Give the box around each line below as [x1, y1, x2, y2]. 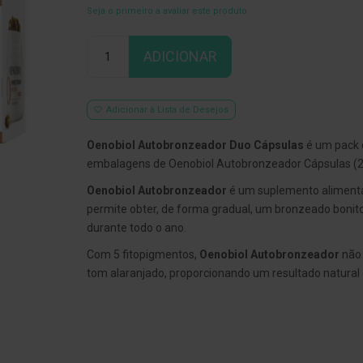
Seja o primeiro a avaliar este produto [86, 6, 247, 17]
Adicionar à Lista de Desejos [105, 105, 228, 116]
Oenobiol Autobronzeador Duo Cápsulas [86, 139, 304, 152]
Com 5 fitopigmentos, [86, 248, 199, 262]
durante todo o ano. [86, 221, 186, 235]
